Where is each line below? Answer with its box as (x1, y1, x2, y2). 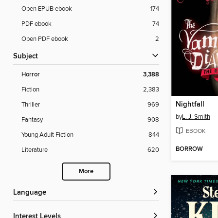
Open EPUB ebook (21, 5, 72, 13)
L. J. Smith (182, 113, 210, 121)
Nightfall (176, 100, 204, 109)
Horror (21, 71, 40, 79)
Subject (18, 52, 38, 61)
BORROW (176, 145, 203, 154)
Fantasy (21, 116, 43, 124)
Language (17, 188, 46, 198)
